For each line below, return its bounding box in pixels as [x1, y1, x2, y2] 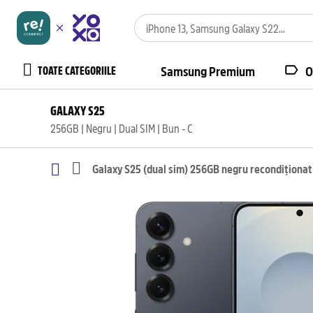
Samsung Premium [161, 62, 255, 80]
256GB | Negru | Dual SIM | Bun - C [50, 120, 193, 136]
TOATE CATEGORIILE [38, 62, 116, 78]
